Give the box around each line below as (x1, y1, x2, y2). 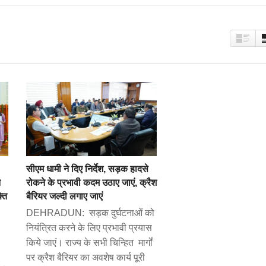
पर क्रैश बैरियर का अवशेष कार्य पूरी (26, 252, 145, 262)
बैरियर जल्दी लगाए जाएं (26, 191, 103, 201)
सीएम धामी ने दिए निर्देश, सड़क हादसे (26, 163, 148, 174)
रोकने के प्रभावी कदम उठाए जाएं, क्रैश (26, 177, 157, 188)
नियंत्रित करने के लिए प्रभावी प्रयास (26, 222, 152, 233)
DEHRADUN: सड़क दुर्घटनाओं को (26, 207, 154, 218)
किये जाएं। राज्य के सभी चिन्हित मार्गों (26, 237, 153, 248)
